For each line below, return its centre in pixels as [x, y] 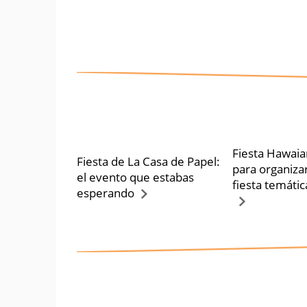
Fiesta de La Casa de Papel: [148, 161]
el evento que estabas [135, 177]
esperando [106, 193]
